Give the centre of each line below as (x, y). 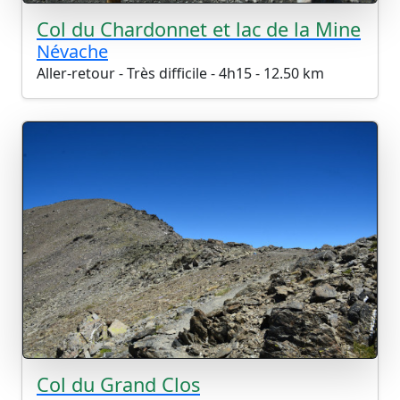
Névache (72, 52)
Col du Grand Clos (118, 384)
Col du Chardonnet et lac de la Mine (199, 29)
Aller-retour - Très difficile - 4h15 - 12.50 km (180, 74)
